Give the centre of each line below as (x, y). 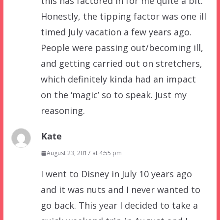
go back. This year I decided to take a (119, 206)
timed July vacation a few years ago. (116, 32)
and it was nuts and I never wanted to (120, 190)
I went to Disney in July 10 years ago (116, 174)
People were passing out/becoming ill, (122, 48)
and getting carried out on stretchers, (121, 64)
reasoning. (63, 111)
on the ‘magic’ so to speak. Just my (113, 95)
